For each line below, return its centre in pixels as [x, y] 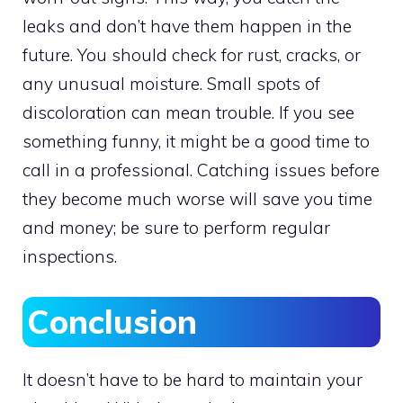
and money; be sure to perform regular [176, 228]
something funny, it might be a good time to [196, 141]
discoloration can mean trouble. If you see [188, 112]
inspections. [70, 256]
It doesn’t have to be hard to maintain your [193, 379]
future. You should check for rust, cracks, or [192, 55]
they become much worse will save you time [197, 199]
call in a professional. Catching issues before [201, 170]
